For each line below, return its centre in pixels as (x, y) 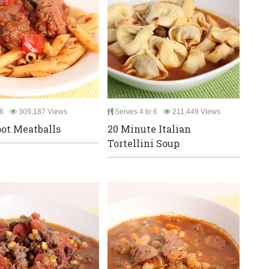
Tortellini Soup (144, 143)
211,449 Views (195, 111)
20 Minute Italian (149, 128)
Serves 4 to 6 (135, 111)
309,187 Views (42, 111)
